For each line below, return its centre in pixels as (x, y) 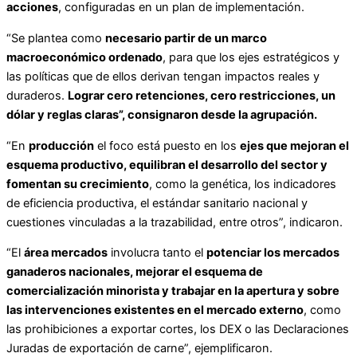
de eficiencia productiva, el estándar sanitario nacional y (157, 203)
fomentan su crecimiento (78, 184)
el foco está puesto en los (167, 145)
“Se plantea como (56, 39)
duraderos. (37, 96)
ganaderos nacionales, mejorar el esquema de (135, 272)
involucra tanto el (157, 253)
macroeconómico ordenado (84, 58)
